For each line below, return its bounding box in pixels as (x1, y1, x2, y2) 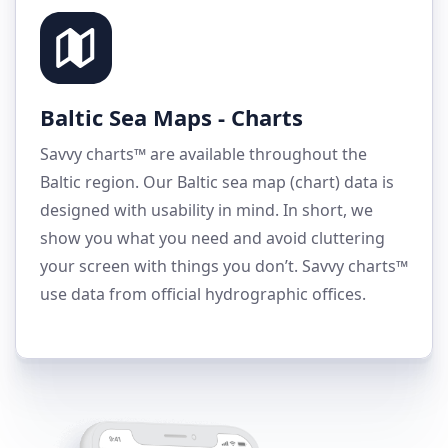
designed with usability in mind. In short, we (40, 199, 373, 222)
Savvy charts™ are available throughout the (40, 143, 367, 166)
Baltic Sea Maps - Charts (40, 102, 303, 133)
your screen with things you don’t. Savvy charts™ (40, 255, 408, 278)
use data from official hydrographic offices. (40, 283, 366, 306)
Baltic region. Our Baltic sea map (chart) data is (40, 171, 394, 194)
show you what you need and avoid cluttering (40, 227, 385, 250)
